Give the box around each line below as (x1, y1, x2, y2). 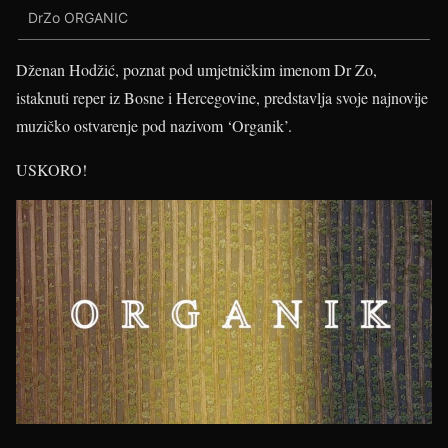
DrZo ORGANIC (28, 9, 128, 27)
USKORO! (16, 158, 87, 180)
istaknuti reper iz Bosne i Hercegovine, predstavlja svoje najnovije (16, 86, 428, 108)
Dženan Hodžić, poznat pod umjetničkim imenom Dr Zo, (16, 58, 377, 80)
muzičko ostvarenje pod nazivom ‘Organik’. (16, 114, 292, 136)
